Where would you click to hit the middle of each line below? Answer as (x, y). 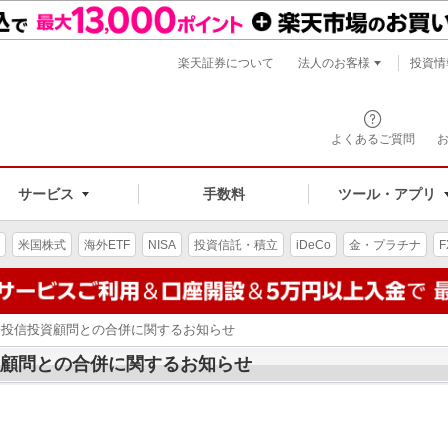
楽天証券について (226, 63)
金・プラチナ (385, 244)
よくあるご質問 (373, 139)
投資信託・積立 (236, 244)
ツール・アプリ (386, 193)
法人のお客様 (334, 63)
